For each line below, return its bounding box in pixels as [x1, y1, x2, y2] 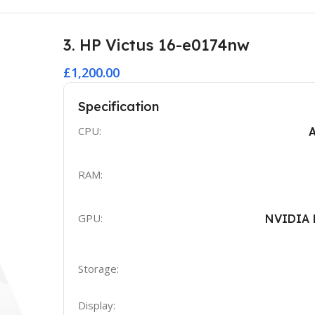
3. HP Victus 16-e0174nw [63, 34, 250, 55]
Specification [77, 98, 159, 115]
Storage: [77, 261, 119, 276]
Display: [77, 297, 115, 312]
